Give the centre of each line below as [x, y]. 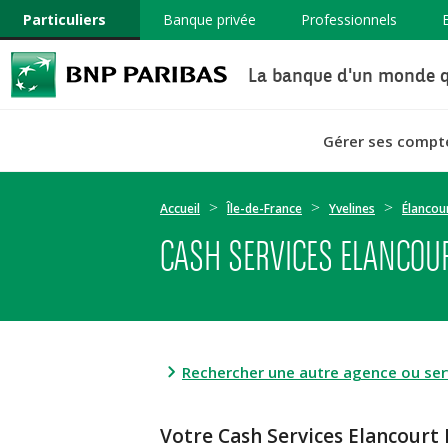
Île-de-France [264, 208]
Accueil [180, 208]
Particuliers [64, 19]
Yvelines [352, 208]
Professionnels [348, 19]
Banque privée [209, 19]
